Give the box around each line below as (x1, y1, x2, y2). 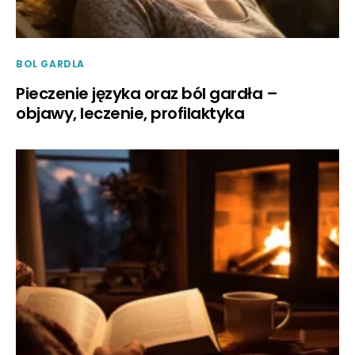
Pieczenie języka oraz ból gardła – (16, 82, 277, 105)
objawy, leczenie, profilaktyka (16, 102, 244, 125)
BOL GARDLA (16, 57, 85, 71)
